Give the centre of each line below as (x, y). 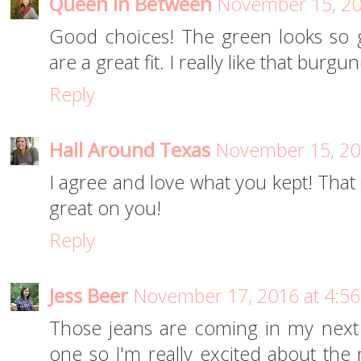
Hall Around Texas (130, 150)
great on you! (105, 208)
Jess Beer (89, 296)
